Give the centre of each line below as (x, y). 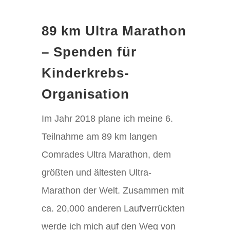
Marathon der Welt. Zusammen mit (112, 191)
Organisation (85, 94)
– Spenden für (89, 52)
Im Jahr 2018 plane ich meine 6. (107, 119)
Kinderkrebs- (85, 73)
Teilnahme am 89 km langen (99, 137)
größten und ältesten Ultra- (96, 173)
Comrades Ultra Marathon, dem (106, 155)
